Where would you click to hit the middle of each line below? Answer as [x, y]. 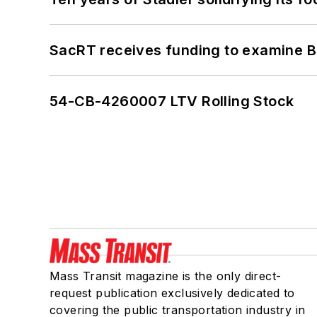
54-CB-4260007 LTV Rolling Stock [172, 102]
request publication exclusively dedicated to [172, 293]
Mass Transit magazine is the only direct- [166, 276]
